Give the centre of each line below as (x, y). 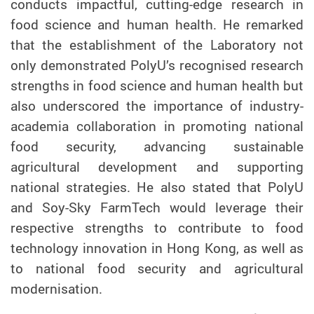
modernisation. (56, 288)
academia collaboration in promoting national (157, 126)
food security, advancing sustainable (157, 146)
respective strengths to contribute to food (157, 227)
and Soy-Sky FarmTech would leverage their (157, 207)
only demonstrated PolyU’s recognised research (157, 65)
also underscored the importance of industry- (157, 105)
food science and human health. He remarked (157, 24)
